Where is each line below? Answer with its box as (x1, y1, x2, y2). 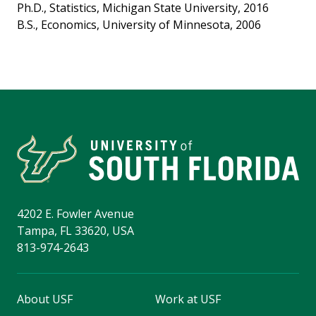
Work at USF (154, 291, 221, 307)
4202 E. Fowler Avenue (17, 205, 134, 221)
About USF (17, 291, 73, 307)
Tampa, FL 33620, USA (17, 222, 134, 238)
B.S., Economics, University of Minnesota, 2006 (17, 16, 261, 32)
